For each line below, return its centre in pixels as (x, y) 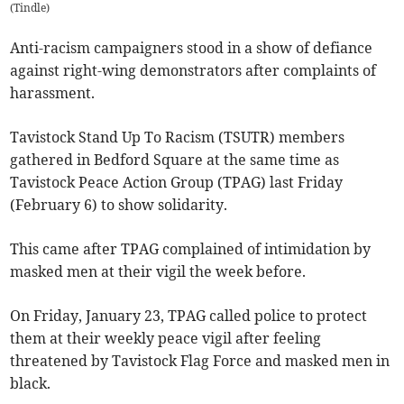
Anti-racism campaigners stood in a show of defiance (192, 48)
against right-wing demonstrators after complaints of (193, 71)
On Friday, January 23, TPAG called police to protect (189, 316)
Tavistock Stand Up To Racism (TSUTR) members (178, 138)
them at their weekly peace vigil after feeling (166, 339)
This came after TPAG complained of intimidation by (191, 249)
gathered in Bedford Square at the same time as (175, 160)
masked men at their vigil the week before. (158, 272)
